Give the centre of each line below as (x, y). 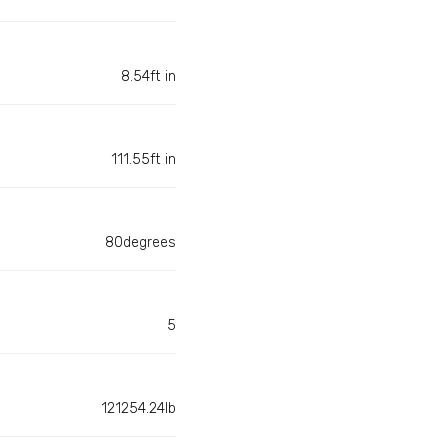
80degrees (140, 243)
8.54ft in (148, 77)
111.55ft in (143, 160)
